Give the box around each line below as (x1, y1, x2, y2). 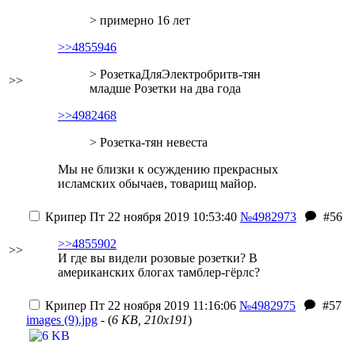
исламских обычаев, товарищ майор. (58, 177, 257, 190)
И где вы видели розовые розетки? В (58, 251, 258, 265)
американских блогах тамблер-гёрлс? (58, 265, 260, 279)
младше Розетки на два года (90, 82, 241, 95)
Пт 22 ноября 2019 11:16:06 (86, 299, 236, 312)
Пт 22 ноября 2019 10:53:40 (86, 210, 237, 223)
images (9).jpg (26, 313, 97, 326)
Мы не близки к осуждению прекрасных (58, 162, 278, 176)
